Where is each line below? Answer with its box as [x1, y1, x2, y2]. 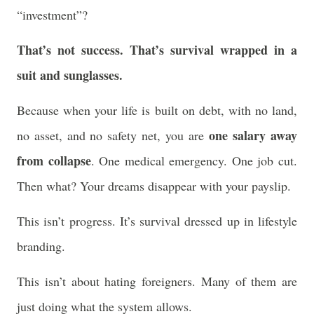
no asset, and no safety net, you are [17, 127, 210, 144]
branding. [17, 238, 65, 254]
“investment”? [17, 6, 88, 23]
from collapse [17, 151, 91, 170]
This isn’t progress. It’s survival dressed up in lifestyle [17, 212, 297, 229]
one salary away [209, 126, 298, 144]
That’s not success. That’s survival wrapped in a [17, 41, 297, 59]
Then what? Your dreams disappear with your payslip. [17, 177, 291, 194]
